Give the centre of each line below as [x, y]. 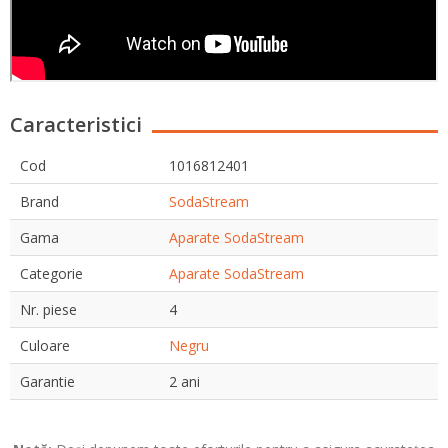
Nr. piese [48, 309]
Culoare [45, 345]
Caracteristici [76, 124]
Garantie [47, 381]
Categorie [51, 273]
